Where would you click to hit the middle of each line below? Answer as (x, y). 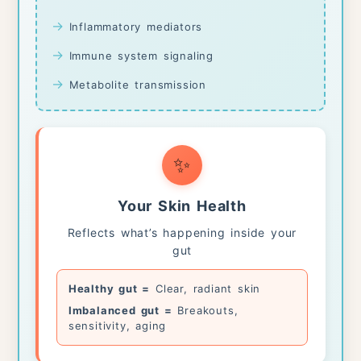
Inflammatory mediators (136, 27)
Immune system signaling (141, 56)
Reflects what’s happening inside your (182, 233)
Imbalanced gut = (120, 311)
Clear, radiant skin (205, 289)
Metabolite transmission (138, 85)
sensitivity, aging (117, 326)
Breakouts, (205, 311)
